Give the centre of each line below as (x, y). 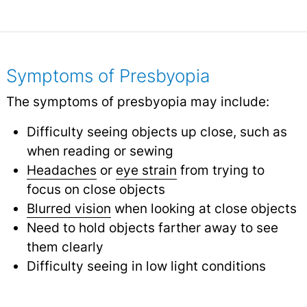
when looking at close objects (204, 208)
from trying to (220, 170)
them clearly (65, 246)
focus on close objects (96, 189)
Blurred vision (69, 208)
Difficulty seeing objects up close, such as (157, 131)
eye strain (146, 170)
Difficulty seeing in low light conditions (146, 266)
